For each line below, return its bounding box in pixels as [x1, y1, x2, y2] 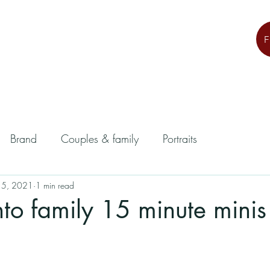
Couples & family [61, 131, 139, 146]
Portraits [163, 131, 197, 146]
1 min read [36, 179, 74, 191]
